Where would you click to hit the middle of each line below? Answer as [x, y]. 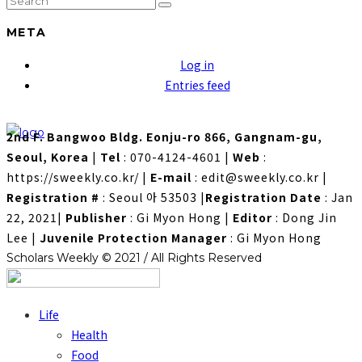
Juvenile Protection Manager [133, 238]
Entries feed [197, 85]
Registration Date [265, 198]
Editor [253, 218]
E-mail [171, 177]
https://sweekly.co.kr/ [73, 177]
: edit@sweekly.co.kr [255, 177]
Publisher [96, 218]
